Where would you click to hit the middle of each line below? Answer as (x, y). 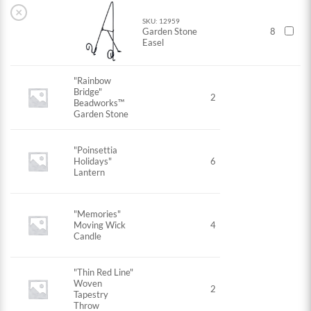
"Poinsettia (96, 150)
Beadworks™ (99, 103)
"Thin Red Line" (104, 272)
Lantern (90, 173)
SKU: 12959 (161, 21)
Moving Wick (100, 225)
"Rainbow (93, 81)
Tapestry (91, 295)
